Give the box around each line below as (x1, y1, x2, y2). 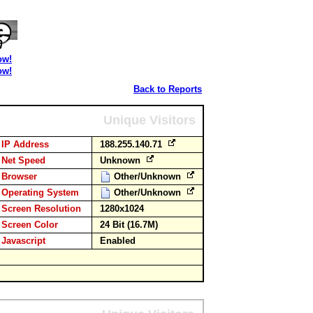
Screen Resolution (1, 203, 81, 214)
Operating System (1, 187, 79, 198)
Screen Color (1, 219, 58, 230)
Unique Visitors (103, 113, 196, 127)
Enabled (100, 235, 136, 246)
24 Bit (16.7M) (100, 219, 158, 230)
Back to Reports (133, 84, 202, 94)
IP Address (1, 139, 49, 150)
